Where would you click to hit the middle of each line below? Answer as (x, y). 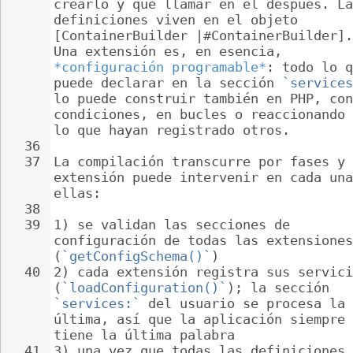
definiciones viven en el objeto (180, 20)
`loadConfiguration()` (144, 288)
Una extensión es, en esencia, (172, 51)
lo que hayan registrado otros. (172, 130)
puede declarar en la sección (168, 83)
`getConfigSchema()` (136, 256)
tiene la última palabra (144, 335)
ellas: (77, 193)
